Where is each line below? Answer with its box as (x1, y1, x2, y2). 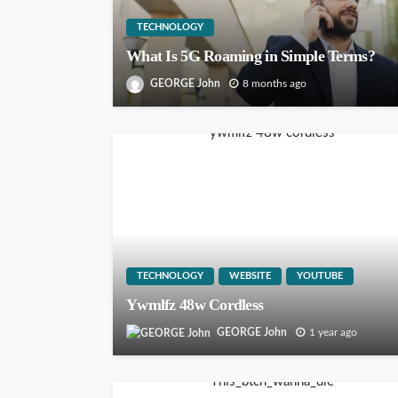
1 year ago (309, 327, 357, 338)
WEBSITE (229, 271, 271, 282)
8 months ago (243, 78, 306, 90)
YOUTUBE (297, 271, 343, 282)
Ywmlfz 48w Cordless (126, 296, 264, 314)
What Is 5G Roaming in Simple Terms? (126, 47, 375, 66)
